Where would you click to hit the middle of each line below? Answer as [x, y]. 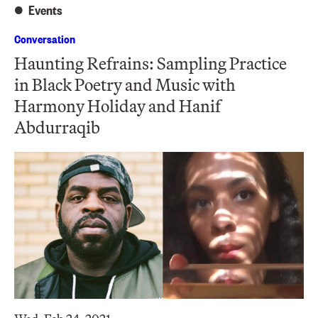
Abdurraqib [57, 127]
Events [45, 10]
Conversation [45, 39]
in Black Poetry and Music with [125, 84]
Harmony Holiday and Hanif [117, 106]
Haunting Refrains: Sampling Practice [150, 63]
